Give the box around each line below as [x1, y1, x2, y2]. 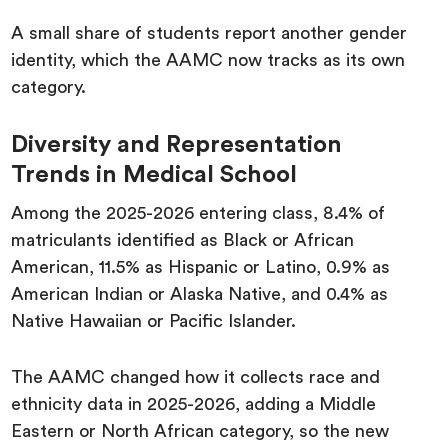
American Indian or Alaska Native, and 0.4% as [11, 285, 389, 303]
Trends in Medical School [11, 163, 298, 187]
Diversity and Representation [11, 133, 343, 157]
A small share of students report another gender [11, 24, 408, 42]
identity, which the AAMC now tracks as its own [11, 51, 406, 69]
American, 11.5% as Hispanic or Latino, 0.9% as [11, 258, 391, 276]
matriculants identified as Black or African [11, 231, 355, 249]
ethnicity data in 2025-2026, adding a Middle [11, 395, 377, 413]
